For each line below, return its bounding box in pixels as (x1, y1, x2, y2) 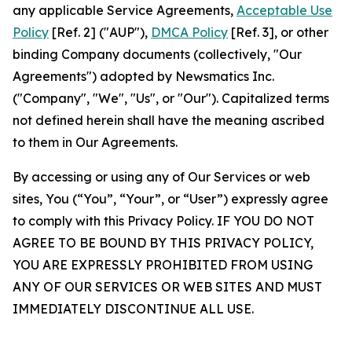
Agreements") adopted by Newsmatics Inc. (13, 68, 274, 84)
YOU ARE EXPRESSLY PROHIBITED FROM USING (13, 257, 313, 273)
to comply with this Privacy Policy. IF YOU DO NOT (13, 213, 314, 229)
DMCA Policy (151, 24, 228, 40)
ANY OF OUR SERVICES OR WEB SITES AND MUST (13, 279, 322, 295)
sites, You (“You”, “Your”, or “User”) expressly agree (13, 191, 328, 207)
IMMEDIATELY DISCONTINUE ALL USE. (13, 301, 254, 317)
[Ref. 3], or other (228, 24, 328, 40)
